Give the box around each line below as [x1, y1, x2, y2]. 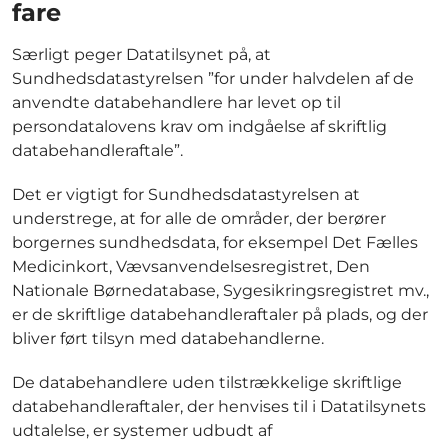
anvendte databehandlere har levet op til [12, 92, 341, 112]
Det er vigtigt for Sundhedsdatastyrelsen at [12, 184, 360, 204]
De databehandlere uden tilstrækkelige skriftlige [12, 372, 402, 392]
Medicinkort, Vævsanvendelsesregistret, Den [12, 256, 370, 276]
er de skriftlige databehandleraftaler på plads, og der [12, 304, 428, 324]
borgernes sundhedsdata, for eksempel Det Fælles [12, 232, 418, 252]
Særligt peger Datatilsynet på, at [12, 44, 271, 64]
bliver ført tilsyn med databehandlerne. [12, 328, 324, 348]
